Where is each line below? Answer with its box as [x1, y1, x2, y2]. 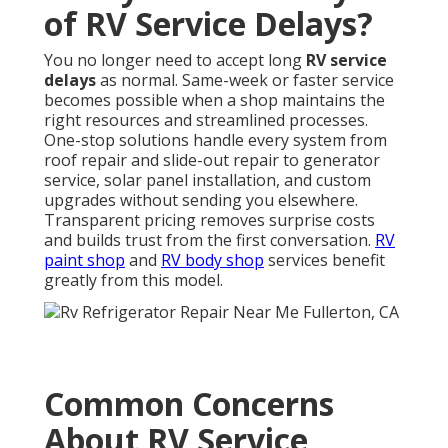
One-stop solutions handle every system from [44, 129, 387, 152]
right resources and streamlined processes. [44, 109, 368, 132]
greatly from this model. [44, 269, 223, 292]
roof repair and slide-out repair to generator [44, 149, 380, 172]
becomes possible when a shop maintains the [44, 89, 385, 112]
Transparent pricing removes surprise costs [44, 209, 375, 232]
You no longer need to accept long [44, 49, 306, 72]
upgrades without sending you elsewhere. [44, 189, 358, 212]
